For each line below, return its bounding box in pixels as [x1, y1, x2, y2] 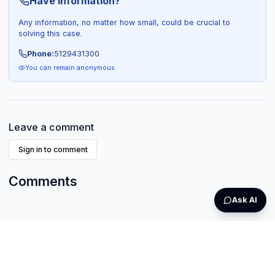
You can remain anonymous [25, 63, 115, 72]
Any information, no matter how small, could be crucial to [18, 18, 230, 28]
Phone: [27, 48, 55, 58]
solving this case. [18, 29, 82, 39]
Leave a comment [9, 121, 95, 134]
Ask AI [232, 195, 258, 204]
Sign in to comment [18, 144, 88, 154]
